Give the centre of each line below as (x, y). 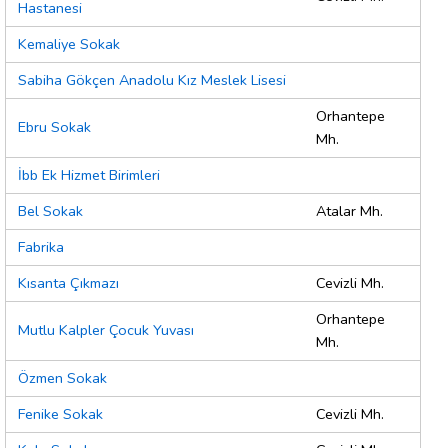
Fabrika (41, 247)
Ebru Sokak (54, 127)
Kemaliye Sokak (69, 44)
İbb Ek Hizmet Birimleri (89, 175)
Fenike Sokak (60, 414)
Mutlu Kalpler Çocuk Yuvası (106, 330)
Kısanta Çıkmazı (68, 283)
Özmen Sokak (62, 378)
